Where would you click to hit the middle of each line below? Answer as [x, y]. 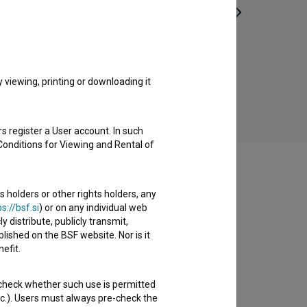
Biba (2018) [107, 65]
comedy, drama [106, 80]
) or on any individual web [93, 208]
